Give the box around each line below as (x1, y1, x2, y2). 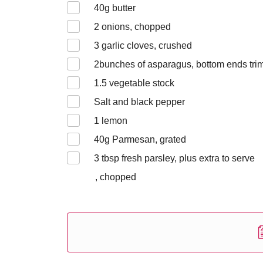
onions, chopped (99, 22, 171, 32)
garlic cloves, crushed (99, 41, 192, 50)
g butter (104, 3, 136, 13)
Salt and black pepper (94, 97, 185, 107)
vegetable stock (107, 78, 174, 88)
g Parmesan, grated (104, 134, 186, 144)
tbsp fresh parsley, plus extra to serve (99, 153, 255, 163)
